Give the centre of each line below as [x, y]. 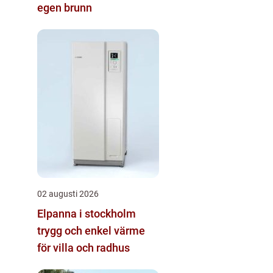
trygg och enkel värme [91, 231]
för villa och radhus [83, 248]
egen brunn [65, 8]
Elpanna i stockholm [87, 214]
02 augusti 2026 [68, 194]
